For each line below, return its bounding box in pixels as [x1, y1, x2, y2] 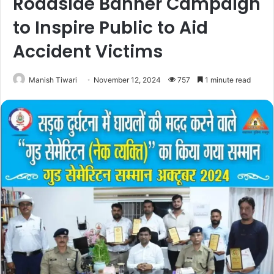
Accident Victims [13, 39, 163, 64]
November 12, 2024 [94, 75, 161, 84]
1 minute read [203, 75, 251, 84]
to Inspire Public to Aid [13, 15, 208, 40]
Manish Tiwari [29, 75, 77, 84]
